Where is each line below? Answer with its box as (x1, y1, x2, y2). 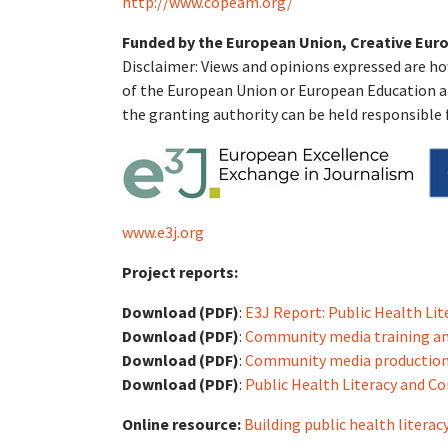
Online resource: (122, 414, 244, 434)
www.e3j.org (122, 222, 204, 242)
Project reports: (122, 262, 238, 282)
